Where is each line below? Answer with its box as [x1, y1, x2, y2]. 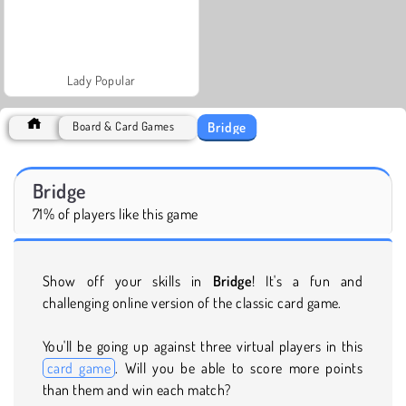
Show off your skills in [43, 271, 213, 290]
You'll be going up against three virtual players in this [43, 336, 363, 355]
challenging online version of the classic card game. [43, 293, 342, 312]
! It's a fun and [252, 271, 363, 290]
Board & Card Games [72, 118, 175, 133]
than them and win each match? [43, 380, 231, 399]
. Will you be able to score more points [115, 358, 363, 377]
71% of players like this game [33, 204, 198, 223]
